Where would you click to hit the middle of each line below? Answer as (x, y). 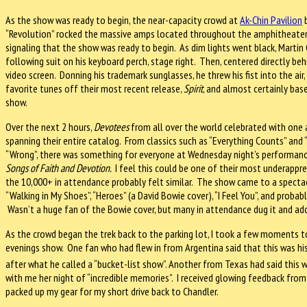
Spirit (193, 88)
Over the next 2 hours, (50, 126)
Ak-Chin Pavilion (271, 20)
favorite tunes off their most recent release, (95, 88)
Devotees (112, 126)
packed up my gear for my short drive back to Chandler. (115, 292)
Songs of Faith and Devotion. (60, 168)
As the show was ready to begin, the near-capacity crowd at (123, 20)
